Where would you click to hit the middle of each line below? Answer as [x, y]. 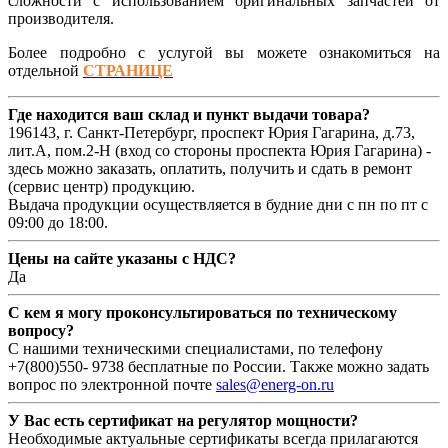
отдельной [45, 70]
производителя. [61, 18]
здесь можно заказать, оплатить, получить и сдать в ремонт [210, 168]
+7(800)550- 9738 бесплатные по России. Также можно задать [218, 366]
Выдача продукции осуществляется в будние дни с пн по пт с [218, 204]
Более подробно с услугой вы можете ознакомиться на [224, 52]
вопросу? [41, 330]
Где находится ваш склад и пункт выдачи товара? [189, 114]
